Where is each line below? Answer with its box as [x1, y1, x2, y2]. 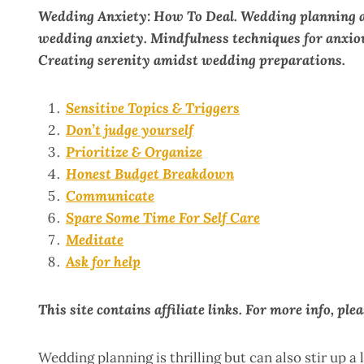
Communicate [66, 187, 154, 206]
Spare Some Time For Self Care [66, 209, 260, 227]
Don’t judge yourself [66, 121, 193, 140]
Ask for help [66, 253, 141, 271]
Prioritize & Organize [66, 143, 202, 162]
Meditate [66, 231, 123, 249]
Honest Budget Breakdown [66, 165, 234, 184]
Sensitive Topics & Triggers [66, 99, 240, 118]
